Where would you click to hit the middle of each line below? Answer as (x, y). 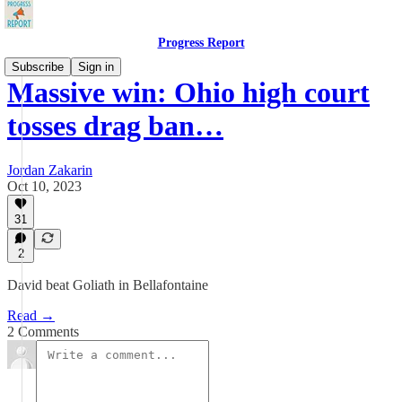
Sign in (96, 67)
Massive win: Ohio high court (188, 93)
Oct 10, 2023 (44, 186)
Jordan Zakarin (50, 170)
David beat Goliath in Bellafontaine (108, 285)
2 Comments (43, 332)
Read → (31, 315)
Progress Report (201, 43)
